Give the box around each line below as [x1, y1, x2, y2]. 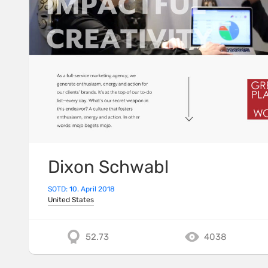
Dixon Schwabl [48, 156, 169, 178]
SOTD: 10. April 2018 [48, 185, 115, 194]
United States [48, 196, 94, 205]
